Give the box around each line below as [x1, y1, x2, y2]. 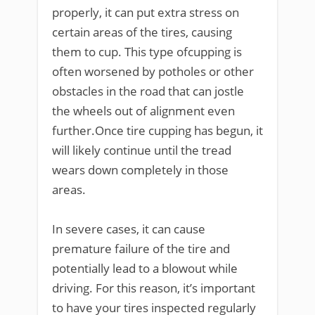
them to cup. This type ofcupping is [52, 43, 242, 60]
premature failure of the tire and [52, 240, 230, 257]
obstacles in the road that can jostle [52, 82, 244, 99]
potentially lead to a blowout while [52, 259, 238, 276]
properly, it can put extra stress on [52, 4, 239, 20]
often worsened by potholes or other [52, 63, 254, 79]
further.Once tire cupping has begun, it [52, 122, 263, 139]
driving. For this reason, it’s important [52, 279, 255, 296]
